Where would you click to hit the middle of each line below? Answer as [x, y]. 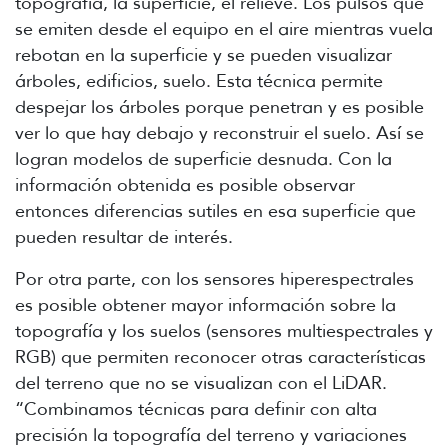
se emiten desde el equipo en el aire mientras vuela [224, 28]
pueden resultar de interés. [124, 236]
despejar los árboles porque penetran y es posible [219, 106]
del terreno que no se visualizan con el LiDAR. [201, 382]
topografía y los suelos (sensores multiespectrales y [224, 330]
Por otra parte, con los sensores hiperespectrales [214, 278]
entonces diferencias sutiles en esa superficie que [215, 210]
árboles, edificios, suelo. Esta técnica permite [199, 80]
